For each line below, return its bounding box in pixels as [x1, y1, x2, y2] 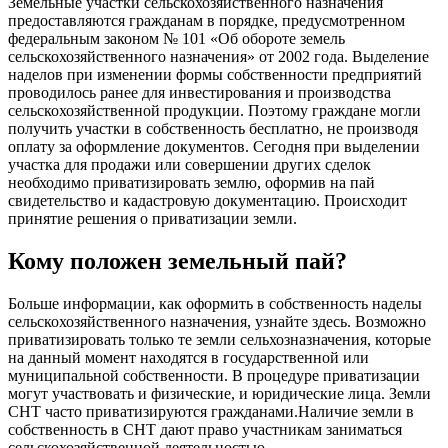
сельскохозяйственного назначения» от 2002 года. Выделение [8, 47, 429, 65]
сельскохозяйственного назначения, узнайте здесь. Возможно [8, 312, 426, 330]
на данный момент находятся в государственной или [8, 348, 369, 366]
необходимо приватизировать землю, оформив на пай [8, 173, 375, 191]
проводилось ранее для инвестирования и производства [8, 83, 391, 101]
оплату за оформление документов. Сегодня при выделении [8, 137, 420, 155]
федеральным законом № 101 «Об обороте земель [8, 29, 345, 47]
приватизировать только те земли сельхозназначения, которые [8, 330, 431, 348]
